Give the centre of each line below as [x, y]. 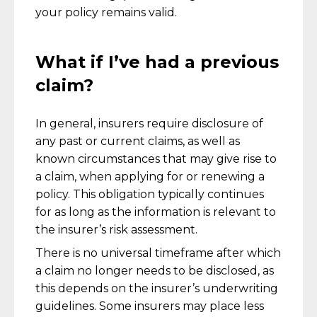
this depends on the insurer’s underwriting [157, 288]
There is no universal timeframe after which [158, 253]
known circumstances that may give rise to [156, 159]
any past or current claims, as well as [138, 141]
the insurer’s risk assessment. [116, 230]
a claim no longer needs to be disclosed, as [155, 271]
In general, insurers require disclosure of [149, 123]
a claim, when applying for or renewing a [150, 177]
